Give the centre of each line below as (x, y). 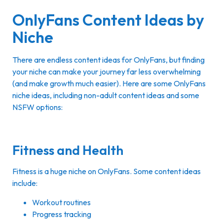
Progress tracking (62, 214)
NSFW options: (37, 107)
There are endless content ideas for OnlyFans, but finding (109, 59)
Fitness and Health (68, 150)
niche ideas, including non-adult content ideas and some (106, 95)
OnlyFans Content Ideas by (108, 19)
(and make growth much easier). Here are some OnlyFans (109, 83)
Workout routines (61, 202)
